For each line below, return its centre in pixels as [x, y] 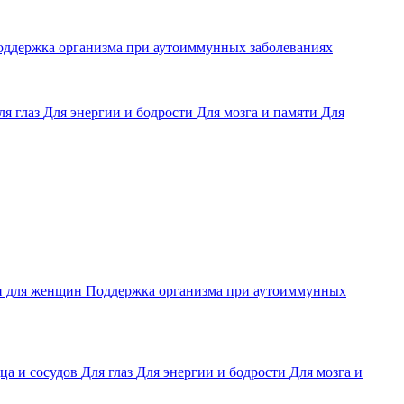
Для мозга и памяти [259, 112]
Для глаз [109, 372]
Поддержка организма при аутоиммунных [216, 291]
